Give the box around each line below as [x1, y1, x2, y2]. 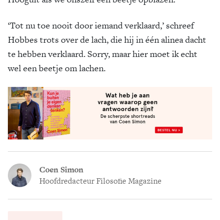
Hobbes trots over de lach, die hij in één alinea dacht [8, 33, 206, 46]
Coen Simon [39, 164, 83, 175]
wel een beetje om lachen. [8, 61, 106, 74]
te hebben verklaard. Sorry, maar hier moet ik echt [8, 47, 197, 60]
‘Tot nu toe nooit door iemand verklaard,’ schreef [8, 19, 194, 31]
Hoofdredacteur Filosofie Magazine [39, 175, 162, 187]
